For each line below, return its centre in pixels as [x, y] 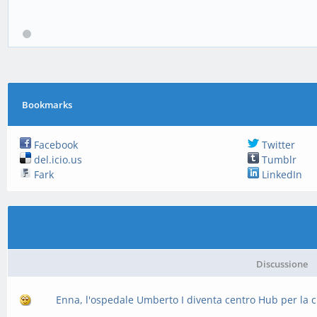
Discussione [282, 264]
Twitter [277, 145]
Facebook [55, 145]
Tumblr [277, 160]
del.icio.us [57, 160]
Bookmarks [47, 105]
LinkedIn [280, 174]
